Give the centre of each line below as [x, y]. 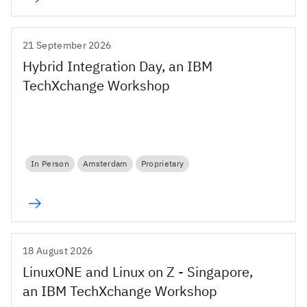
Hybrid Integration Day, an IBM [118, 66]
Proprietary [162, 164]
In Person [50, 164]
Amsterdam [105, 164]
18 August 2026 [58, 250]
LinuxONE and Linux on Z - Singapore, [138, 271]
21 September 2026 [67, 45]
